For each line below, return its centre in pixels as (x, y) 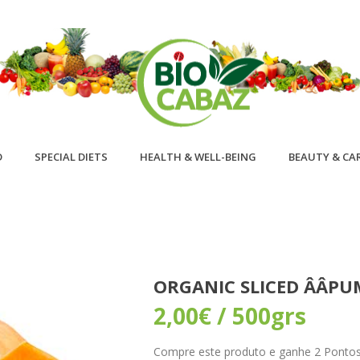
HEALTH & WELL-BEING (198, 157)
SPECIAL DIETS (71, 157)
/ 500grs (259, 316)
